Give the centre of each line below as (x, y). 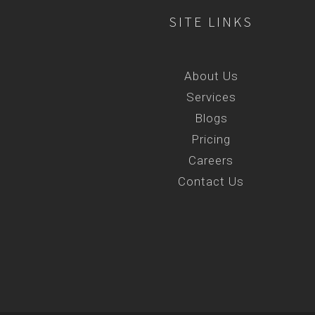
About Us (211, 76)
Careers (211, 160)
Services (211, 97)
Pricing (211, 139)
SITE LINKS (211, 21)
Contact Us (211, 181)
